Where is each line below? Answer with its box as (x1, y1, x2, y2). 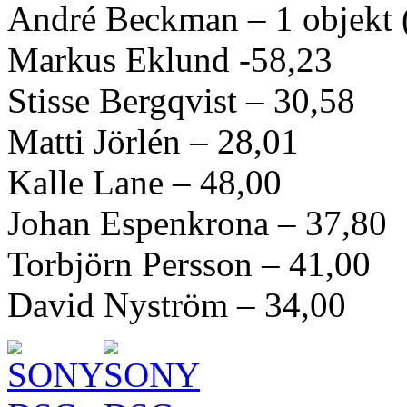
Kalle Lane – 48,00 (7, 162, 282, 202)
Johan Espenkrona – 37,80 (7, 203, 387, 243)
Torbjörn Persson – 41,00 (7, 243, 371, 283)
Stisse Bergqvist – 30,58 (7, 80, 355, 120)
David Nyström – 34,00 (7, 284, 346, 324)
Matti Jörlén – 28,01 (7, 121, 299, 161)
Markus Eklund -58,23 (7, 39, 333, 79)
